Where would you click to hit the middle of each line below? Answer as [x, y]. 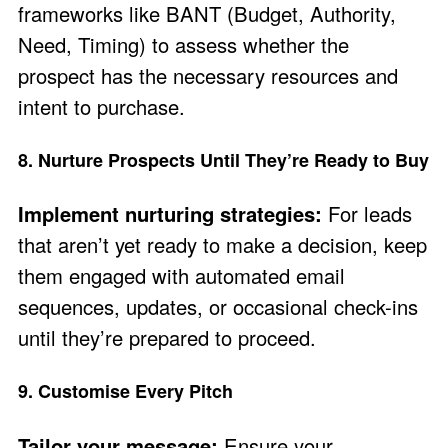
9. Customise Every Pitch [125, 391]
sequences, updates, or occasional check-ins [218, 307]
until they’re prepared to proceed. [167, 338]
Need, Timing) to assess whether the [183, 44]
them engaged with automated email [181, 276]
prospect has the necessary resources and [208, 75]
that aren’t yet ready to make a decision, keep [222, 245]
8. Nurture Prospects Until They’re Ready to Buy [223, 159]
